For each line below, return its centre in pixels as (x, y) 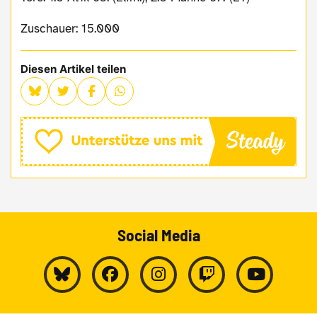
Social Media (158, 235)
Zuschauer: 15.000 (74, 28)
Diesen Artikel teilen (74, 69)
